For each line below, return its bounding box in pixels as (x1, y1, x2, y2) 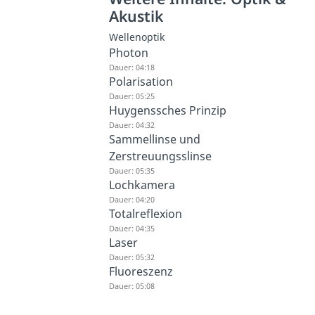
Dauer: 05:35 (109, 165, 155, 176)
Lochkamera (109, 176, 176, 193)
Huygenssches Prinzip (109, 102, 227, 118)
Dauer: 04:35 (109, 222, 155, 233)
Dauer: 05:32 (109, 251, 155, 262)
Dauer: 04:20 (109, 193, 155, 205)
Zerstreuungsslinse (109, 148, 212, 164)
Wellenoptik (109, 30, 165, 44)
